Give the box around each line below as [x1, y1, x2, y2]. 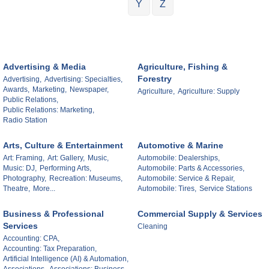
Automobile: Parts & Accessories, [138, 163, 244, 172]
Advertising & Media [3, 61, 86, 71]
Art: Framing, [3, 153, 44, 162]
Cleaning [138, 222, 168, 231]
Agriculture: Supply [178, 86, 240, 95]
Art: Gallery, [47, 153, 85, 162]
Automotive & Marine [138, 140, 223, 150]
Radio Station [3, 115, 47, 124]
